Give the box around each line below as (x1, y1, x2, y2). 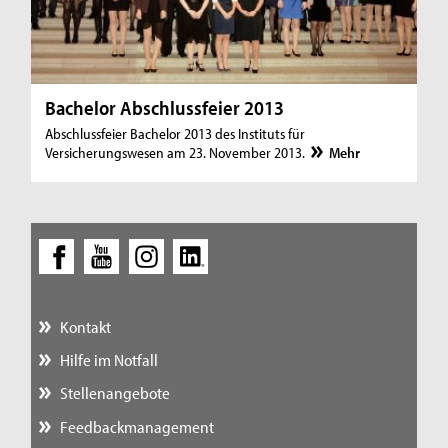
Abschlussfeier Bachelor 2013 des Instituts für (45, 124, 306, 144)
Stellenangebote (59, 382, 170, 404)
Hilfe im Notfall (59, 349, 158, 371)
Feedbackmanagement (59, 415, 214, 437)
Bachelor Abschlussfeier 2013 (45, 95, 285, 121)
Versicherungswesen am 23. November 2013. (45, 143, 309, 163)
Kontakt (59, 315, 111, 337)
